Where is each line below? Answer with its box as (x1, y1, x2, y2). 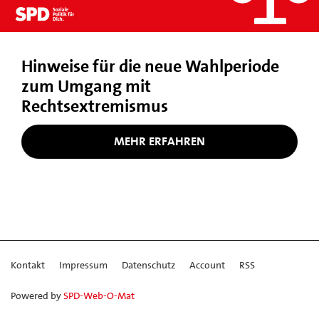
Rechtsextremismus (21, 94, 168, 117)
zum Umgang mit (21, 74, 151, 98)
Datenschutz (122, 258, 175, 271)
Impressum (59, 258, 108, 271)
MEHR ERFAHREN (114, 133, 205, 150)
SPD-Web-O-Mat (63, 288, 135, 302)
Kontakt (11, 258, 45, 271)
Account (189, 258, 225, 271)
